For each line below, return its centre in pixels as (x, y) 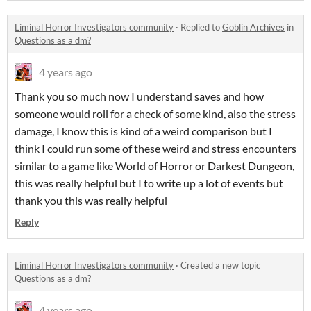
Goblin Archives (253, 27)
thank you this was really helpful (91, 200)
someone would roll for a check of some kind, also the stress (155, 114)
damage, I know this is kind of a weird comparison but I (143, 131)
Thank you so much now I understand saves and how (139, 96)
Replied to (201, 27)
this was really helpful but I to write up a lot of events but (149, 183)
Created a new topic (220, 265)
